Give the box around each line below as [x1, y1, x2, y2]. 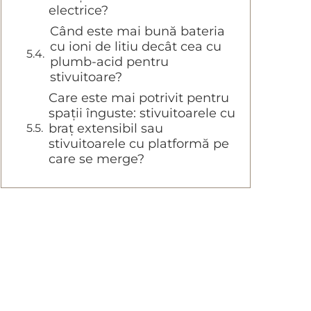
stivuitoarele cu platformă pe [49, 136, 229, 152]
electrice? [49, 3, 108, 19]
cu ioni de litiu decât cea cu [50, 39, 221, 55]
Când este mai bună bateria [50, 24, 225, 40]
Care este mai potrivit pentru [49, 90, 229, 106]
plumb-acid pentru [50, 54, 169, 70]
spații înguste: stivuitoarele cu [49, 106, 235, 121]
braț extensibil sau [49, 121, 163, 137]
